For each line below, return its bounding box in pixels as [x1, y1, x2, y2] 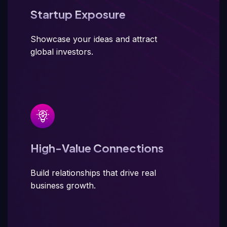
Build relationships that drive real [30, 168, 156, 178]
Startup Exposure [30, 7, 126, 21]
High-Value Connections [30, 141, 164, 155]
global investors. [30, 47, 93, 57]
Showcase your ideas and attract [30, 34, 157, 44]
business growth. [30, 180, 96, 191]
